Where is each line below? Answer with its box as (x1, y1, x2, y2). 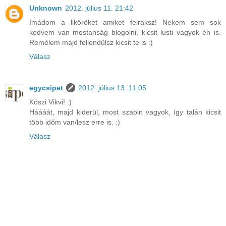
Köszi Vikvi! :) (29, 98, 72, 106)
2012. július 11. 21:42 (65, 4, 133, 13)
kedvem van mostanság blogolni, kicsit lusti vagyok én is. (29, 28, 221, 37)
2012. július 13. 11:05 (78, 84, 146, 92)
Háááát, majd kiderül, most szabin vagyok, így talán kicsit (29, 108, 221, 117)
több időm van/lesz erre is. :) (29, 118, 120, 127)
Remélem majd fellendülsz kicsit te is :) (29, 38, 153, 47)
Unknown (29, 4, 62, 13)
